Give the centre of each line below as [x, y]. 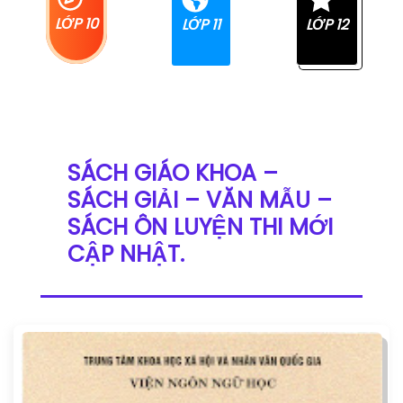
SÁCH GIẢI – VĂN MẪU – [200, 200]
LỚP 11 [201, 25]
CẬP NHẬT [124, 254]
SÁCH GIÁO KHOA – [173, 173]
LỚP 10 [76, 24]
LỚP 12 [327, 25]
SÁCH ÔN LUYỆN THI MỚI [200, 227]
